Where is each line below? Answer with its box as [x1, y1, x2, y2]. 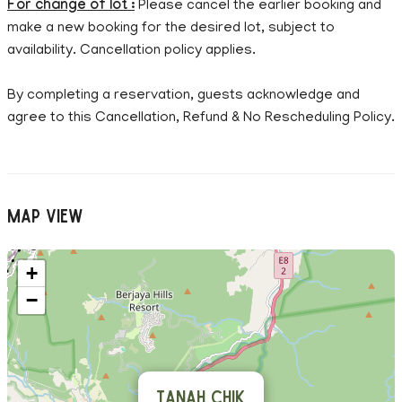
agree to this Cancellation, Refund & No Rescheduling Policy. [7, 109, 395, 127]
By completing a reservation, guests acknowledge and [7, 87, 360, 104]
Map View [7, 205, 83, 224]
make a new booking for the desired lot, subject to [7, 20, 335, 37]
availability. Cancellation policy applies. [7, 42, 256, 59]
